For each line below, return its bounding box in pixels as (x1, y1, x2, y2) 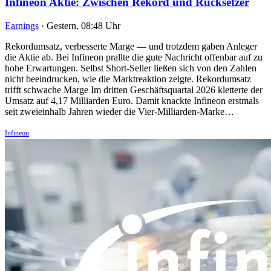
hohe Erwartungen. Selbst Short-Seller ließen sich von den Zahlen (5, 62, 256, 73)
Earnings (5, 20, 39, 31)
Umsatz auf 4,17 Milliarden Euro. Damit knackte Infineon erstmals (5, 95, 259, 106)
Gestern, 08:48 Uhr (47, 20, 120, 31)
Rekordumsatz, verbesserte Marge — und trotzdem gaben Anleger (5, 41, 257, 51)
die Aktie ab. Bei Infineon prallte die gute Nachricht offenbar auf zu (5, 51, 263, 62)
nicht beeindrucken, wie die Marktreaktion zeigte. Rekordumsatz (5, 73, 251, 84)
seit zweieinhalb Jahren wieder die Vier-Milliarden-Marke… (5, 106, 234, 117)
